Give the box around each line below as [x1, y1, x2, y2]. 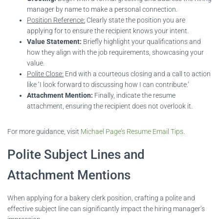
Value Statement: [27, 37, 82, 45]
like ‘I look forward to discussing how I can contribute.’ [27, 80, 189, 88]
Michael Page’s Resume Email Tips [81, 127, 183, 135]
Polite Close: [27, 69, 64, 78]
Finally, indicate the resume [93, 91, 175, 99]
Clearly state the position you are [85, 16, 185, 24]
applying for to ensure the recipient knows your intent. [27, 26, 189, 35]
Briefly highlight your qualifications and [82, 37, 201, 45]
